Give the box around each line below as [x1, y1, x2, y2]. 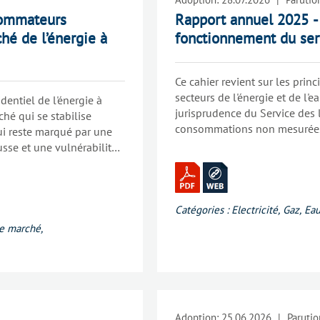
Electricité [231, 203, 278, 216]
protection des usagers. [175, 137, 288, 151]
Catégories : [175, 203, 229, 216]
